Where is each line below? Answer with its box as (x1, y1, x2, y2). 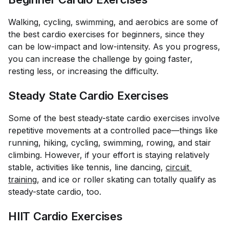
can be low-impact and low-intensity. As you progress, (8, 41, 220, 52)
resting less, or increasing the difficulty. (8, 66, 158, 76)
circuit (166, 162, 192, 172)
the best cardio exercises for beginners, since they (8, 29, 204, 39)
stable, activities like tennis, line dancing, (8, 162, 166, 172)
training (8, 174, 37, 185)
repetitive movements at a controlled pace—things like (8, 125, 218, 135)
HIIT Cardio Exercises (8, 210, 123, 223)
